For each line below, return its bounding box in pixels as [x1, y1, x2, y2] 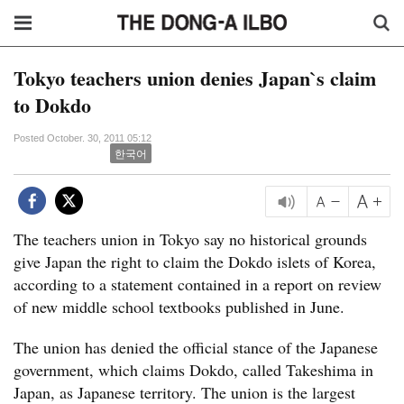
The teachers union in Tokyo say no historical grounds [14, 228, 367, 250]
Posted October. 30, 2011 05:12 [14, 133, 151, 143]
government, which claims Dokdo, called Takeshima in [14, 359, 373, 381]
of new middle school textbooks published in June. [14, 296, 344, 317]
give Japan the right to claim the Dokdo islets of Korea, [14, 251, 376, 272]
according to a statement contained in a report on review [14, 273, 381, 295]
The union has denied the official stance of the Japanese [14, 336, 378, 358]
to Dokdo [14, 90, 91, 120]
